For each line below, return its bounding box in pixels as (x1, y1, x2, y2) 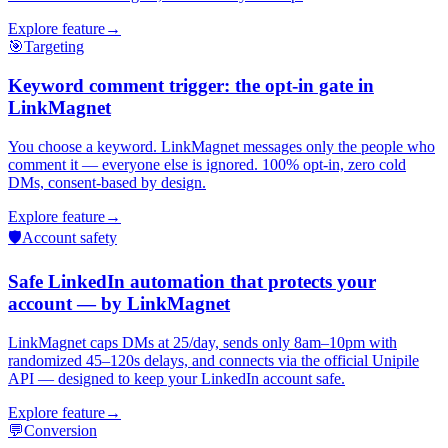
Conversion (24, 422, 97, 439)
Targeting (24, 38, 84, 56)
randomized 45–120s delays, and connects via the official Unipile (8, 352, 419, 369)
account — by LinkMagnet (8, 293, 230, 315)
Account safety (22, 228, 117, 246)
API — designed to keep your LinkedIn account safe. (8, 370, 345, 387)
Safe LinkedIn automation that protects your (8, 271, 376, 293)
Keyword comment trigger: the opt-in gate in (8, 74, 374, 96)
